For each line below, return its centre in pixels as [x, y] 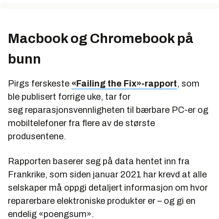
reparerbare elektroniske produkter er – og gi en [102, 201]
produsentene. [37, 137]
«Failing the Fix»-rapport [124, 84]
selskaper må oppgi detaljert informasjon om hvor [108, 188]
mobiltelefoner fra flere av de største [81, 123]
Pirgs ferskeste [40, 84]
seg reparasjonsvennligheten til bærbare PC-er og [108, 110]
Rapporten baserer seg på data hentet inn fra [99, 162]
